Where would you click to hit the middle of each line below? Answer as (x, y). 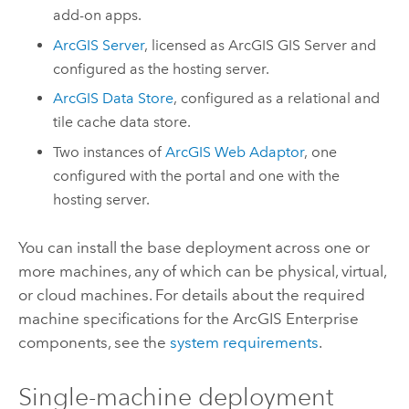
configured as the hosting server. (162, 68)
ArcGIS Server (99, 45)
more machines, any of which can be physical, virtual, (202, 272)
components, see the (94, 343)
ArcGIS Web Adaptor (235, 152)
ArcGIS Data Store (114, 99)
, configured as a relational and (277, 99)
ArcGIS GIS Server (288, 45)
